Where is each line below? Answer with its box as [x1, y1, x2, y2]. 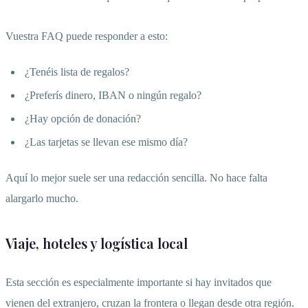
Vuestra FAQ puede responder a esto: [5, 30, 168, 43]
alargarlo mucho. [5, 192, 78, 205]
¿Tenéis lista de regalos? [25, 66, 129, 78]
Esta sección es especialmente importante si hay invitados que [5, 276, 272, 289]
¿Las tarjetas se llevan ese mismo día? [25, 136, 188, 148]
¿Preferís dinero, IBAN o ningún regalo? [25, 89, 201, 102]
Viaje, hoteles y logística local [5, 234, 188, 253]
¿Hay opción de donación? [25, 113, 141, 125]
